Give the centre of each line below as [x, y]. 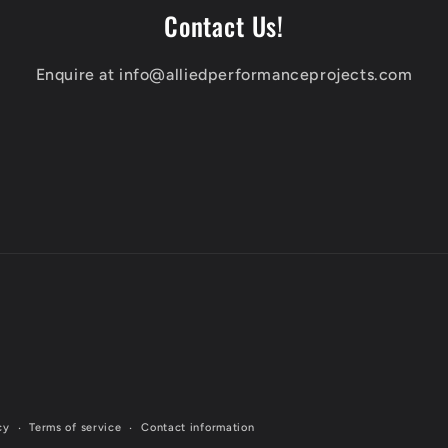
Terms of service [75, 427]
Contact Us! [224, 25]
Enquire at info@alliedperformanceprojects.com [224, 74]
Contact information [198, 427]
